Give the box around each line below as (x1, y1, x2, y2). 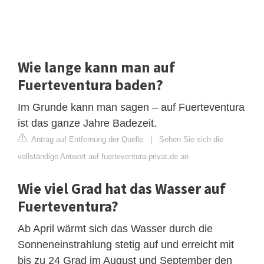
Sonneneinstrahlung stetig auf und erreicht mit (18, 238, 234, 250)
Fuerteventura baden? (18, 75, 163, 94)
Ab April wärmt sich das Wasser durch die (18, 222, 213, 235)
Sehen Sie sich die (159, 134, 223, 144)
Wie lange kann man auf (18, 57, 175, 77)
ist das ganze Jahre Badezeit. (18, 117, 157, 129)
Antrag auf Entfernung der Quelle (29, 134, 143, 144)
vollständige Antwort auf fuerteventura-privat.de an (18, 151, 189, 161)
